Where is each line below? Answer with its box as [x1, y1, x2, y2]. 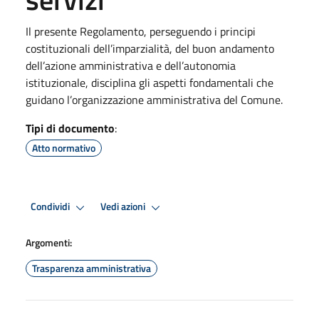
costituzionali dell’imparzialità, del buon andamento [26, 39, 274, 57]
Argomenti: [26, 234, 72, 250]
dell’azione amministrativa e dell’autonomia [26, 56, 236, 74]
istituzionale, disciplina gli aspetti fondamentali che [26, 73, 273, 91]
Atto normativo [32, 140, 95, 155]
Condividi [31, 199, 72, 215]
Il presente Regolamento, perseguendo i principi [26, 22, 256, 40]
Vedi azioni [100, 199, 147, 215]
